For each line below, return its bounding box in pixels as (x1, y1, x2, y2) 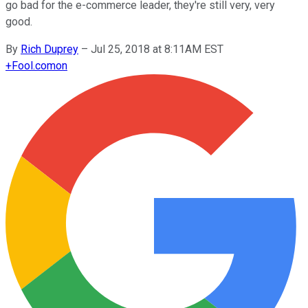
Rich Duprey (21, 42, 78, 56)
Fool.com (12, 58, 56, 72)
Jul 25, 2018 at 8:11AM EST (91, 42, 223, 56)
